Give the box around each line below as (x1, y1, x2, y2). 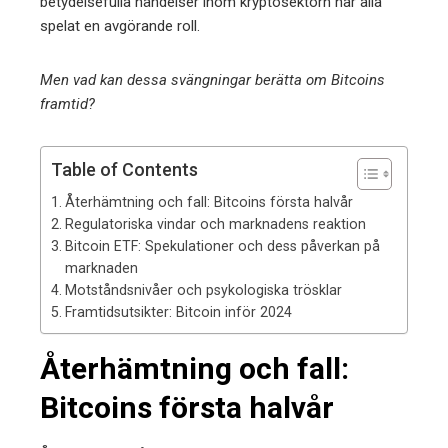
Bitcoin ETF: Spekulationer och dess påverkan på (64, 238, 380, 254)
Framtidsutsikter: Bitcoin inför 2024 (64, 304, 292, 320)
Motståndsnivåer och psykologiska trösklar (64, 282, 342, 298)
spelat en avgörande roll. (40, 17, 200, 35)
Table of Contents (51, 159, 198, 180)
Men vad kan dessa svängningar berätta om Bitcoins (40, 71, 385, 89)
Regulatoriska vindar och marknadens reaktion (64, 216, 366, 232)
